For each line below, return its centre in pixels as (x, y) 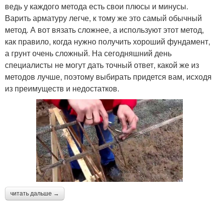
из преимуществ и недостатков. (62, 88)
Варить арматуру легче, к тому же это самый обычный (103, 18)
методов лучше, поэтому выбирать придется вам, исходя (108, 77)
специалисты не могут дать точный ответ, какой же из (102, 65)
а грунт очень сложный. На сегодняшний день (88, 53)
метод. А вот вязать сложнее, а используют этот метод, (104, 30)
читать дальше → (35, 193)
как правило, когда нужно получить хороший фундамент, (108, 42)
